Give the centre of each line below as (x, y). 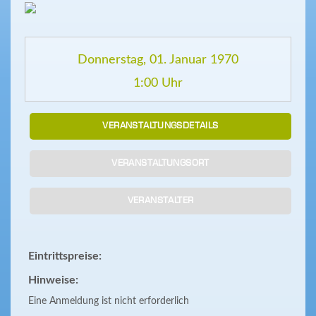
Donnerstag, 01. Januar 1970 (158, 60)
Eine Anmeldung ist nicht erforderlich (109, 301)
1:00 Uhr (158, 83)
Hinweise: (53, 280)
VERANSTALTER (160, 201)
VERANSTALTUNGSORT (160, 163)
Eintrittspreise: (65, 256)
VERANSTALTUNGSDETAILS (160, 126)
